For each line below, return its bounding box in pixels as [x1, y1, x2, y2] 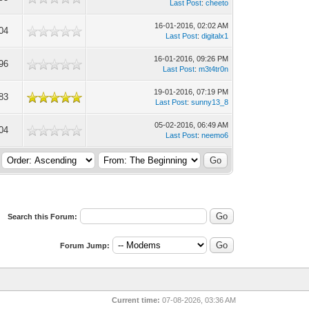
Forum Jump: [59, 241, 110, 250]
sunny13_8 [191, 98, 229, 106]
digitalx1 [201, 32, 229, 40]
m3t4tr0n [199, 65, 229, 73]
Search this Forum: [7, 212, 77, 221]
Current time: [112, 296, 161, 304]
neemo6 [201, 131, 229, 139]
